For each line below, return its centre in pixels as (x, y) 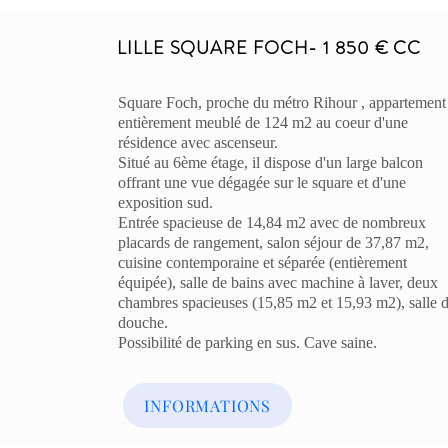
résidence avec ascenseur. (198, 142)
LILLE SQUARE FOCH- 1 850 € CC (269, 48)
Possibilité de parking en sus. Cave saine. (248, 342)
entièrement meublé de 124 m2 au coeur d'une (263, 122)
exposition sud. (166, 202)
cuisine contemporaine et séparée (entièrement (263, 262)
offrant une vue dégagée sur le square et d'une (262, 182)
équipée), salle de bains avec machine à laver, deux (278, 282)
